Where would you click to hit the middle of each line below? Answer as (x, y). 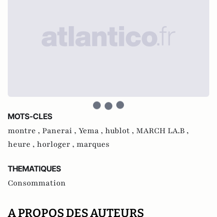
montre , (25, 131)
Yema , (92, 131)
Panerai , (60, 131)
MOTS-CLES (30, 116)
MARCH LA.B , (163, 131)
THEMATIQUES (34, 169)
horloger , (57, 144)
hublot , (121, 131)
